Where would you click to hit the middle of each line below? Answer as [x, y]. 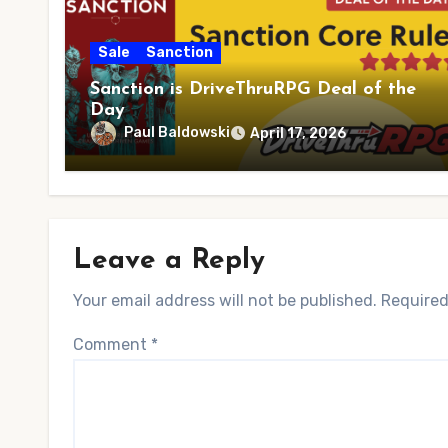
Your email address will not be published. [225, 300]
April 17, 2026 [298, 133]
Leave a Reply [169, 261]
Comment [112, 344]
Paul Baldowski [177, 133]
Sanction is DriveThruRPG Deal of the [253, 89]
